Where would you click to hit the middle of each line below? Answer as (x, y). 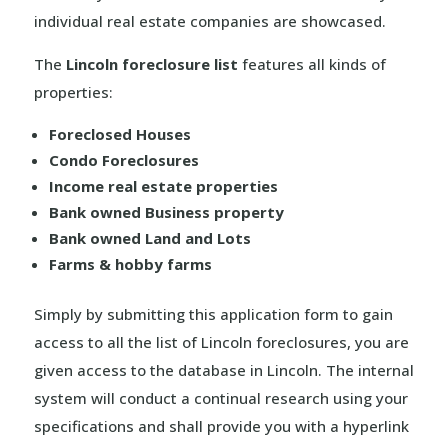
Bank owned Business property (166, 212)
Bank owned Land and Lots (149, 238)
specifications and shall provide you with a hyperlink (221, 426)
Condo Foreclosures (123, 160)
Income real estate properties (163, 186)
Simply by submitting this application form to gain (213, 314)
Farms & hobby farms (130, 264)
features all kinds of (311, 64)
